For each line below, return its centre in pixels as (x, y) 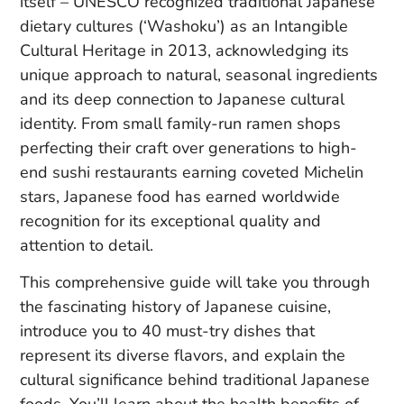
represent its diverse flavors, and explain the (183, 356)
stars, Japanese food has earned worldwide (180, 196)
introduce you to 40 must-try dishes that (167, 331)
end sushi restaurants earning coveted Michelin (192, 172)
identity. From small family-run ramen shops (180, 123)
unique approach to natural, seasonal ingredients (199, 74)
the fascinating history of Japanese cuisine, (175, 307)
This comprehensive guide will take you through (195, 283)
